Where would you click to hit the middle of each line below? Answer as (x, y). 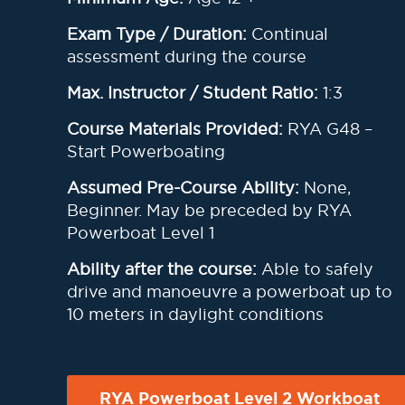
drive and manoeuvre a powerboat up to (230, 292)
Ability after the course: (164, 269)
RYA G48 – (330, 129)
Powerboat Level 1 (141, 233)
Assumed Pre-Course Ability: (185, 188)
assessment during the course (187, 57)
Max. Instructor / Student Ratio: (195, 93)
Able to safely (317, 269)
